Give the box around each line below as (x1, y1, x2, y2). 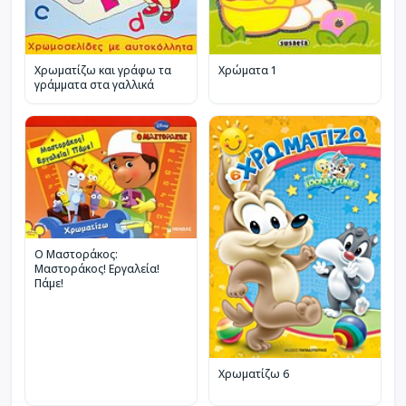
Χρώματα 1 (218, 62, 277, 78)
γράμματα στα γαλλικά (34, 76, 154, 92)
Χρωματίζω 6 (218, 365, 289, 382)
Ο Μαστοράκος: (34, 246, 118, 263)
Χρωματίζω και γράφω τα (34, 62, 171, 78)
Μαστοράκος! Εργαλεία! (34, 261, 159, 277)
